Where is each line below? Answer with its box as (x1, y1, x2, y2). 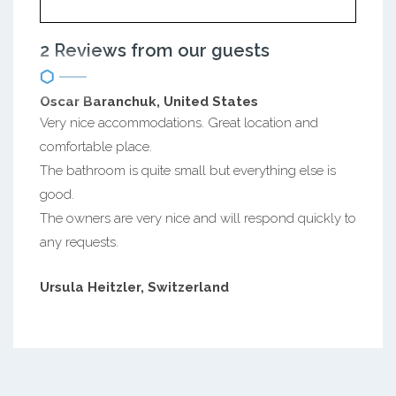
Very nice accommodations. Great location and (40, 115, 318, 131)
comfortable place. (40, 139, 152, 155)
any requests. (40, 234, 118, 250)
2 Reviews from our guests (40, 40, 270, 61)
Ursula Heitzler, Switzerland (40, 279, 229, 295)
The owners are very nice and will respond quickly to (40, 210, 356, 226)
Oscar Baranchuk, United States (40, 94, 258, 110)
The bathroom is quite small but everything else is (40, 163, 336, 179)
